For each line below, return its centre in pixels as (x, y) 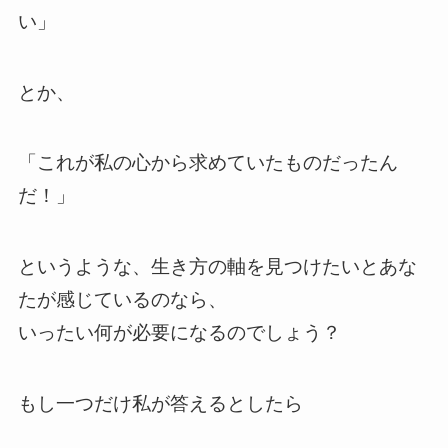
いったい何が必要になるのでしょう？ (179, 333)
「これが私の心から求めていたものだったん (207, 163)
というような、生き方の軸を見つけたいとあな (217, 267)
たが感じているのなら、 (122, 300)
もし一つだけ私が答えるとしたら (160, 403)
